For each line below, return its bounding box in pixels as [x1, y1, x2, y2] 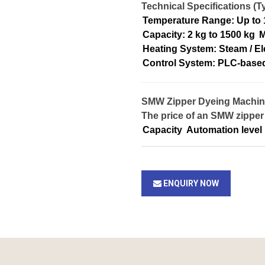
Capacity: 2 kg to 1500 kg [143, 30, 255, 40]
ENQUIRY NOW [161, 179, 219, 188]
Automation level [186, 125, 262, 135]
